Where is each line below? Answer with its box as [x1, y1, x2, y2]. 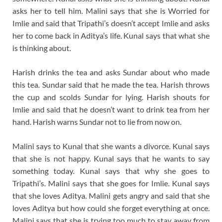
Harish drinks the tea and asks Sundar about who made [12, 67, 210, 77]
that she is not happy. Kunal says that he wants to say [12, 153, 210, 163]
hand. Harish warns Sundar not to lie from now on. [12, 116, 181, 126]
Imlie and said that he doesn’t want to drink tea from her [12, 104, 210, 114]
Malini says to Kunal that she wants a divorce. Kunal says [12, 141, 210, 151]
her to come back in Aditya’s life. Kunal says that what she [12, 30, 210, 40]
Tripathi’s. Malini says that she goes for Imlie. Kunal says [12, 178, 210, 188]
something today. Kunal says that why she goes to [12, 166, 210, 175]
